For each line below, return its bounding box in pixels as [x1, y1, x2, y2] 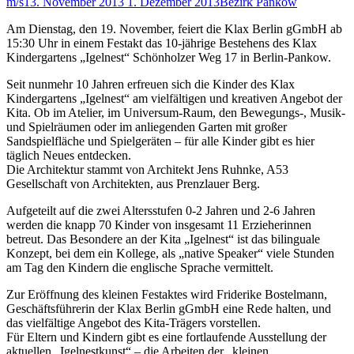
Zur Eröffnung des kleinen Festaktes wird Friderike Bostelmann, [6, 288, 327, 302]
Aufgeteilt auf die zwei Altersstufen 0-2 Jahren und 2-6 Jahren [6, 204, 315, 218]
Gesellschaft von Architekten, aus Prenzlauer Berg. [6, 177, 260, 191]
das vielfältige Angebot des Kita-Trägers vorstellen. [6, 316, 261, 330]
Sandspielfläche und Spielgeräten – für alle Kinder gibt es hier [6, 134, 314, 149]
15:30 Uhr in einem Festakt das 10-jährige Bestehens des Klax [6, 36, 317, 51]
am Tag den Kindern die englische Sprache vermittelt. [6, 261, 273, 275]
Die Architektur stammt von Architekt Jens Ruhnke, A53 [6, 163, 288, 177]
